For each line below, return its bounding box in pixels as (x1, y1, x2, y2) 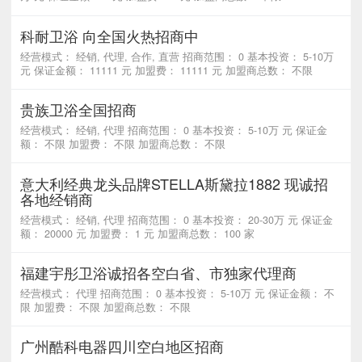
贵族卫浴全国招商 (20, 99, 137, 120)
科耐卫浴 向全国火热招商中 (20, 24, 200, 46)
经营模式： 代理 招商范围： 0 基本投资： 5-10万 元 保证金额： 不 (20, 285, 335, 301)
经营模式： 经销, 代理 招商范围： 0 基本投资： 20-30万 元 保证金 (20, 212, 334, 227)
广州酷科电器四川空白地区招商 (20, 335, 225, 357)
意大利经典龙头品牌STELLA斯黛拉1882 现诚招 (20, 172, 329, 194)
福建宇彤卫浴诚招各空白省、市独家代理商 (20, 261, 297, 283)
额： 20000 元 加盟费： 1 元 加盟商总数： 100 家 (20, 225, 255, 241)
